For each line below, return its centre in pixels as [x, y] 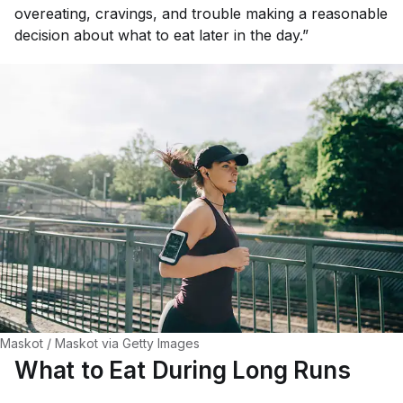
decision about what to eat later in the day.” [161, 35]
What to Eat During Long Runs [183, 370]
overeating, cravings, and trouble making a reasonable [201, 13]
